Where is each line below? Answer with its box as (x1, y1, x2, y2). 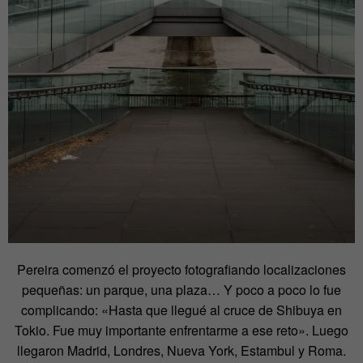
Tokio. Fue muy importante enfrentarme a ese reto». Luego (15, 320, 348, 340)
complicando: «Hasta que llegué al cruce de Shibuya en (21, 300, 342, 319)
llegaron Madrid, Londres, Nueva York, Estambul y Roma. (17, 340, 346, 360)
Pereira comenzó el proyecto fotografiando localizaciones (17, 259, 346, 279)
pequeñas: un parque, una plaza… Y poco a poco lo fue (22, 280, 341, 299)
